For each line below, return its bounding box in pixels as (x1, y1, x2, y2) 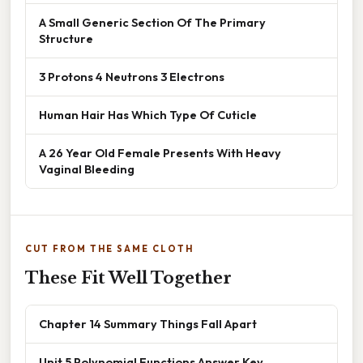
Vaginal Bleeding (39, 160, 135, 177)
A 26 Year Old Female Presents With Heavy (39, 144, 281, 160)
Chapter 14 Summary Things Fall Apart (39, 315, 257, 331)
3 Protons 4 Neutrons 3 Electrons (39, 68, 224, 84)
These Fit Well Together (25, 267, 232, 288)
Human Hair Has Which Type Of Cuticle (39, 106, 257, 122)
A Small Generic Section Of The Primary (39, 14, 266, 30)
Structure (39, 30, 93, 46)
